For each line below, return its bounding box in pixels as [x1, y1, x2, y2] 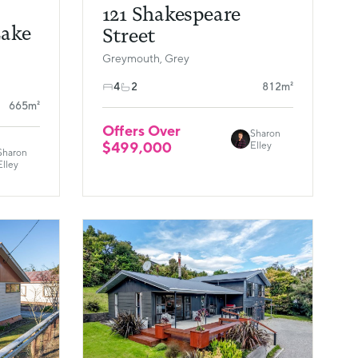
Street [101, 24, 156, 48]
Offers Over [101, 122, 181, 140]
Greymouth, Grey [101, 52, 189, 66]
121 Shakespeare [101, 2, 241, 26]
